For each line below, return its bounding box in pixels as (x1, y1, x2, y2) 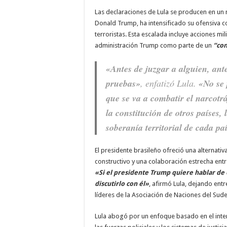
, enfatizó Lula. (140, 77, 199, 89)
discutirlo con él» (95, 180, 149, 187)
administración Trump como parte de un (95, 42, 212, 49)
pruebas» (106, 77, 140, 90)
